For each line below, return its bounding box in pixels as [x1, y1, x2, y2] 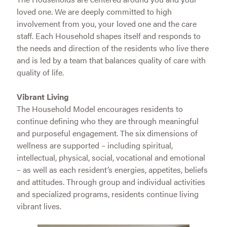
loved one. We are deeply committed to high [16, 5, 172, 17]
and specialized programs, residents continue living [16, 187, 199, 200]
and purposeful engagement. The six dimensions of [16, 127, 198, 139]
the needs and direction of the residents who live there [16, 42, 209, 54]
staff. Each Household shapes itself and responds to [16, 29, 201, 42]
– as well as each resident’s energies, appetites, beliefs [16, 163, 208, 175]
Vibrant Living [16, 90, 69, 102]
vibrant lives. [16, 200, 61, 212]
